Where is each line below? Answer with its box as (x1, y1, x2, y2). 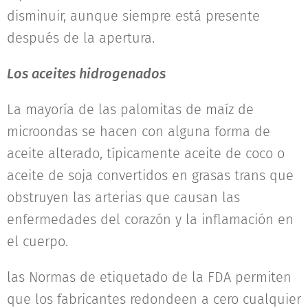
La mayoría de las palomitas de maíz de (7, 100, 254, 118)
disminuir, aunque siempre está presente (7, 7, 260, 24)
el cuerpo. (7, 232, 68, 250)
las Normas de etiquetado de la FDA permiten (7, 268, 291, 285)
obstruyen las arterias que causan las (7, 188, 240, 206)
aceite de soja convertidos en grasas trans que (7, 166, 294, 184)
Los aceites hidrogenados (7, 65, 166, 82)
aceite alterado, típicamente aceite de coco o (7, 144, 285, 162)
